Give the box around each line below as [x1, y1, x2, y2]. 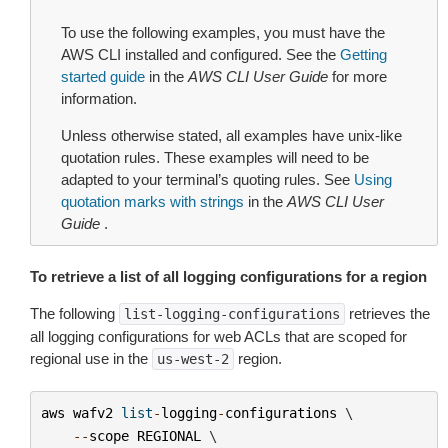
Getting [340, 46, 387, 63]
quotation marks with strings [61, 193, 244, 210]
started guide [61, 68, 145, 85]
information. [61, 90, 137, 107]
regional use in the [30, 350, 152, 367]
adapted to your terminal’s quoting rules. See [61, 171, 354, 188]
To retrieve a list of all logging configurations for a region [30, 268, 427, 285]
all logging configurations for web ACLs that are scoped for [30, 328, 407, 345]
